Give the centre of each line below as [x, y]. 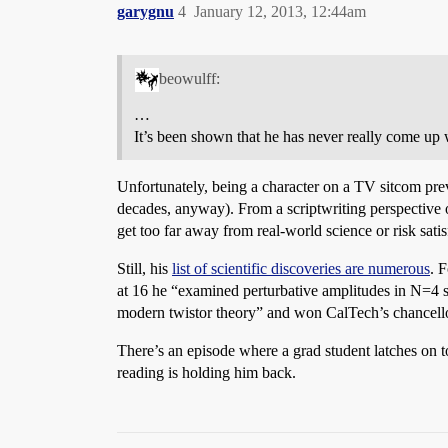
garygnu [145, 11]
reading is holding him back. [206, 372]
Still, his [144, 268]
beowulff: [189, 78]
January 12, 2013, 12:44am [280, 11]
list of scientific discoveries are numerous [301, 268]
